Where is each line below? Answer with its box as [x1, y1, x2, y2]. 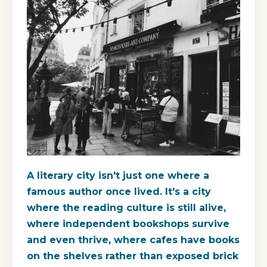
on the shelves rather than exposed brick [27, 250, 238, 262]
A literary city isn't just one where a [27, 169, 209, 181]
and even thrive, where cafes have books [27, 234, 240, 246]
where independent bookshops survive [27, 218, 229, 229]
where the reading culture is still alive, [27, 201, 226, 213]
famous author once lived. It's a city [27, 185, 211, 197]
